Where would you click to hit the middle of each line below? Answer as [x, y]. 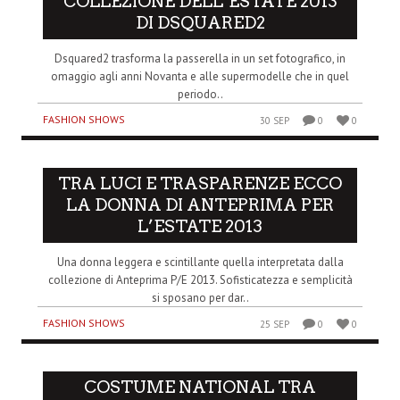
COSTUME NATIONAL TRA [200, 387]
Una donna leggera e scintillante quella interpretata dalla [200, 262]
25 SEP [275, 325]
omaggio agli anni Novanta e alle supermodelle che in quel [200, 77]
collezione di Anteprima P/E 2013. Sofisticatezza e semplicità [200, 280]
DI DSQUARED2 [200, 23]
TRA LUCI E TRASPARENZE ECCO [200, 184]
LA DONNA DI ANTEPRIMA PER [200, 205]
